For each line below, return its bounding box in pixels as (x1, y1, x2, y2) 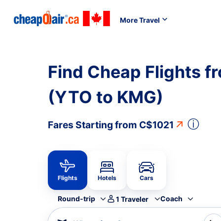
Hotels (98, 174, 116, 182)
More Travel (120, 15, 160, 24)
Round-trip (58, 194, 95, 203)
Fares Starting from (48, 119, 139, 131)
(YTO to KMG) (48, 87, 163, 107)
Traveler (121, 194, 148, 203)
